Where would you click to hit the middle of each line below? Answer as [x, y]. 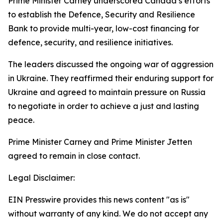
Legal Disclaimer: [41, 178]
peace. [21, 120]
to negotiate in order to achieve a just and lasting [104, 106]
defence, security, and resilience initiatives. [90, 42]
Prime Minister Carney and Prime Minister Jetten [100, 142]
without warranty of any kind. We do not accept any [108, 214]
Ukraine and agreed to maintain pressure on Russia [107, 92]
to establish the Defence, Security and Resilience [102, 14]
